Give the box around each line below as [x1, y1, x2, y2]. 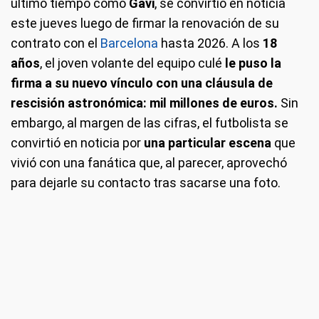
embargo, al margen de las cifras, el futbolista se [11, 115, 288, 131]
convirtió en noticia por [11, 135, 144, 151]
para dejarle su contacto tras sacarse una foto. [11, 175, 281, 191]
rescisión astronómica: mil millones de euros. [11, 95, 278, 111]
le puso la [222, 56, 281, 71]
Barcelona [100, 36, 158, 51]
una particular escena [144, 135, 274, 151]
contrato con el [11, 36, 100, 51]
